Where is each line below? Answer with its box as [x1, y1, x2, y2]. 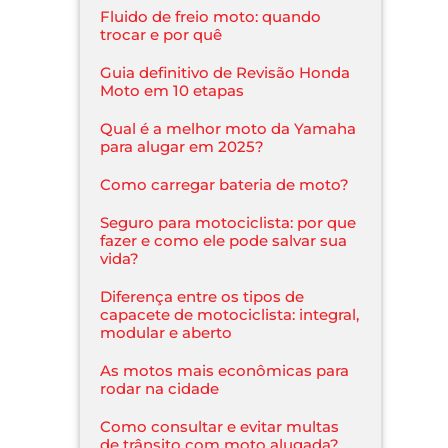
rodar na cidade [100, 378, 220, 398]
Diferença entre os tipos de [100, 286, 305, 306]
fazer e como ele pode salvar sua [100, 230, 348, 250]
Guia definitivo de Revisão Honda [100, 62, 351, 82]
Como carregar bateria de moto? [100, 174, 350, 194]
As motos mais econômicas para [100, 360, 350, 380]
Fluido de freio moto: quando [100, 6, 322, 26]
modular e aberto [100, 322, 233, 342]
